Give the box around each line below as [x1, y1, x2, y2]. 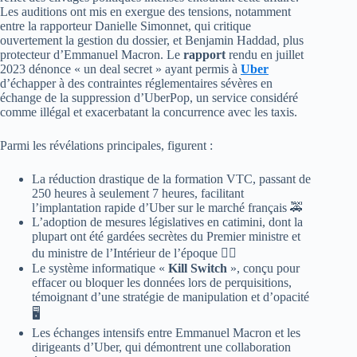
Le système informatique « [32, 261, 168, 275]
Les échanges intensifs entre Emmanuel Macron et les [32, 325, 300, 339]
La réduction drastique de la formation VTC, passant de [32, 171, 311, 186]
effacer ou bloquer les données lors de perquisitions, [32, 275, 292, 289]
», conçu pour [227, 261, 300, 275]
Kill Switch [168, 261, 227, 275]
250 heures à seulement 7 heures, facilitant [32, 186, 244, 200]
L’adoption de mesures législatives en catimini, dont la [32, 214, 303, 229]
